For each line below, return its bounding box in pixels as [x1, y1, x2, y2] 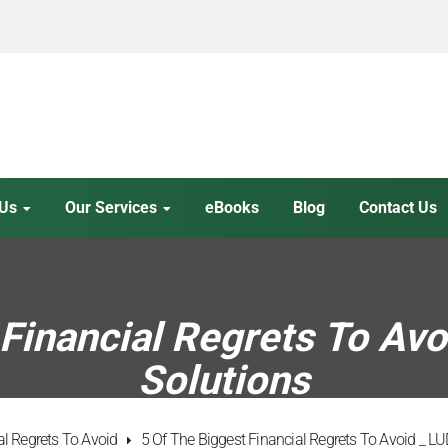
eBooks [205, 197, 260, 217]
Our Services [65, 197, 158, 217]
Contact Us [359, 197, 438, 217]
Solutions [138, 356, 310, 404]
